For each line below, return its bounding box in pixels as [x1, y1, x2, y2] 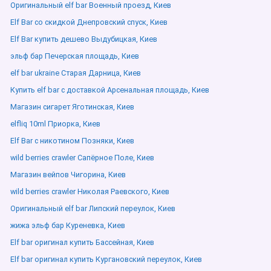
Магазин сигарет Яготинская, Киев [10, 102, 134, 111]
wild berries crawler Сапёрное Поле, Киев [10, 153, 154, 162]
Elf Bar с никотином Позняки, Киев [10, 136, 134, 145]
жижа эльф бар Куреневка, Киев [10, 221, 125, 230]
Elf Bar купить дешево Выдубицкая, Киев [10, 34, 157, 44]
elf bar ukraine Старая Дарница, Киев [10, 68, 141, 77]
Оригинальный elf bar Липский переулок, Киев [10, 204, 175, 213]
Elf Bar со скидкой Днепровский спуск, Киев [10, 18, 168, 27]
